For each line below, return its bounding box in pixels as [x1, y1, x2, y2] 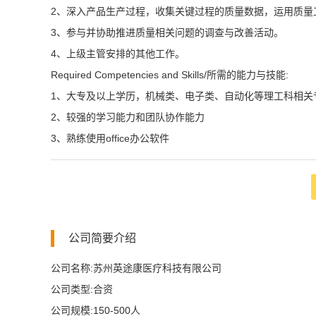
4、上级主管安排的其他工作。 [51, 48, 185, 59]
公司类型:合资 [51, 284, 113, 295]
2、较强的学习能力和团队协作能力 [51, 111, 205, 123]
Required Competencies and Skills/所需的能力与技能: [51, 69, 288, 80]
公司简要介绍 [68, 232, 136, 244]
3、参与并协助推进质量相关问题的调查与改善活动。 [51, 27, 284, 38]
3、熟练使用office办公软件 [51, 133, 169, 144]
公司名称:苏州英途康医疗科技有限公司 [51, 262, 221, 274]
